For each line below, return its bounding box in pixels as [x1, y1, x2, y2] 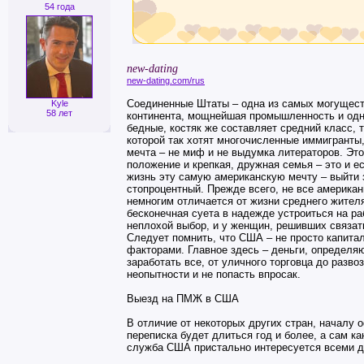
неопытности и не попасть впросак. [127, 268, 301, 280]
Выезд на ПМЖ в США [127, 292, 239, 305]
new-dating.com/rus [127, 76, 205, 85]
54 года [44, 2, 75, 11]
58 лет [46, 108, 72, 118]
